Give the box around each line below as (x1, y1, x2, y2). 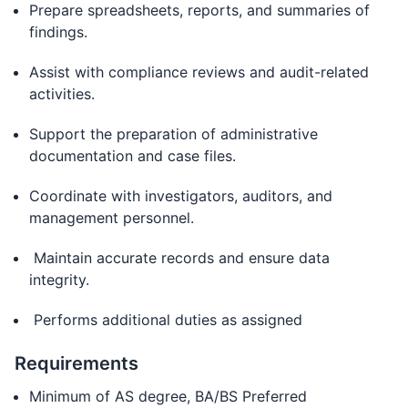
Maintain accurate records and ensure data (29, 249, 330, 267)
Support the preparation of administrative (29, 125, 318, 143)
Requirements (15, 352, 138, 374)
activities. (29, 85, 104, 103)
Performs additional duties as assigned (29, 311, 307, 329)
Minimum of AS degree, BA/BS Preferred (29, 387, 316, 405)
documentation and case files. (29, 147, 245, 165)
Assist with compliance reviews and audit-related (29, 63, 369, 81)
